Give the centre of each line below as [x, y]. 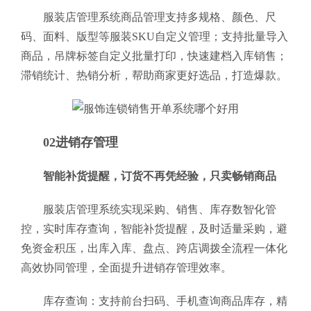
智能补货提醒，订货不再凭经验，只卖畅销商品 [160, 176]
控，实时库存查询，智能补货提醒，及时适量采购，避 [154, 229]
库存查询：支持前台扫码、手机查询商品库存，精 [165, 301]
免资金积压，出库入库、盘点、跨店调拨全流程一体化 [154, 248]
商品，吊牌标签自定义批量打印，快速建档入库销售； [154, 56]
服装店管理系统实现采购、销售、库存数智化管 [160, 209]
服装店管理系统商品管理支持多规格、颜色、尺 [160, 17]
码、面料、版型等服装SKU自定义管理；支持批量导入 [154, 36]
